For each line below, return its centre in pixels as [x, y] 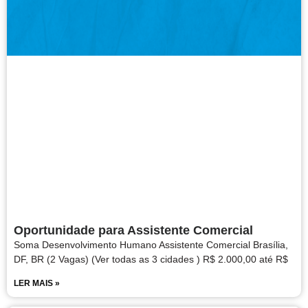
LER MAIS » [37, 284]
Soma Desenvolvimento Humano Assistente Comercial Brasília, [151, 245]
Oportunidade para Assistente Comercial [133, 231]
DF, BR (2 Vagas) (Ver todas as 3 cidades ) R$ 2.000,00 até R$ [151, 260]
